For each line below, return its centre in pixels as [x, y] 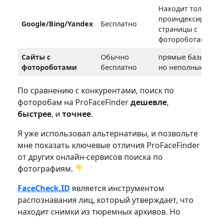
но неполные [181, 67]
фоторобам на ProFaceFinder [74, 102]
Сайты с [36, 57]
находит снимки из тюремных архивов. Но [99, 211]
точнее [76, 114]
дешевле [148, 102]
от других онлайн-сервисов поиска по [90, 157]
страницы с [178, 29]
